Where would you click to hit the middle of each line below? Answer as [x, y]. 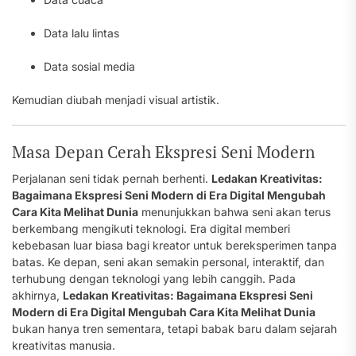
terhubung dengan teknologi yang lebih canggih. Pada [154, 279]
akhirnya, [37, 295]
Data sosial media [89, 66]
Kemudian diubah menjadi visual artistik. [116, 100]
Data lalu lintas [81, 33]
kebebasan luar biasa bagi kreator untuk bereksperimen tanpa [174, 245]
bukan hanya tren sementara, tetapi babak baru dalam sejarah [174, 329]
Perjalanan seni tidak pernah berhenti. [112, 178]
